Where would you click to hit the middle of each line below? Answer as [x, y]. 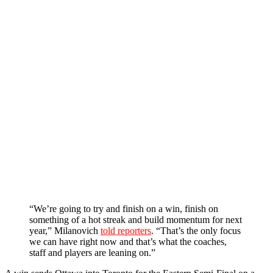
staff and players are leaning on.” [92, 253]
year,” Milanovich [65, 231]
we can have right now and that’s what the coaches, [128, 242]
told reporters [126, 231]
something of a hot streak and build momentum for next [136, 220]
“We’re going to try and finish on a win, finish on [124, 209]
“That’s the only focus [198, 231]
